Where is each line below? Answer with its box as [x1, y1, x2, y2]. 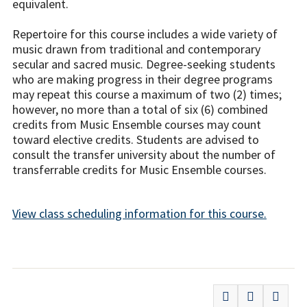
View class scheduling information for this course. [12, 206, 267, 221]
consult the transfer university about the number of [12, 147, 275, 162]
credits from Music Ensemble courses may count [12, 116, 261, 132]
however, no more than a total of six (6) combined [12, 101, 268, 117]
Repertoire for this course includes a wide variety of [12, 26, 278, 42]
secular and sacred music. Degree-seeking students [12, 56, 275, 72]
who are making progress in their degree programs [12, 71, 273, 87]
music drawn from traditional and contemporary [12, 41, 260, 57]
